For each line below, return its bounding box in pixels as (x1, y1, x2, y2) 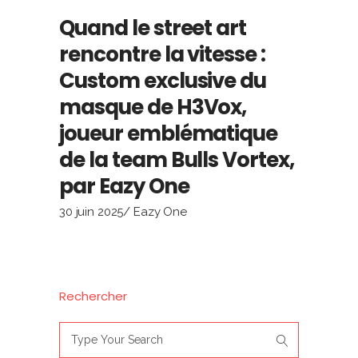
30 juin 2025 (59, 204, 124, 219)
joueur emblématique (59, 118, 278, 148)
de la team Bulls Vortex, (59, 145, 295, 174)
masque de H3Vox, (59, 92, 247, 121)
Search (58, 322, 98, 337)
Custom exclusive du (59, 66, 267, 95)
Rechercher (59, 287, 127, 304)
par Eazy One (59, 171, 189, 201)
